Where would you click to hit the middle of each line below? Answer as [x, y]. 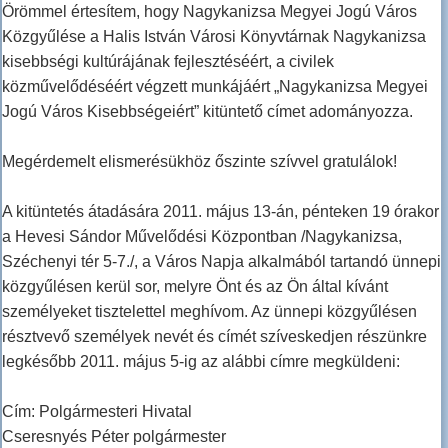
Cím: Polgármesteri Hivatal [97, 412]
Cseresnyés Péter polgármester [114, 437]
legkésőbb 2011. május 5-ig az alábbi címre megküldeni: [201, 362]
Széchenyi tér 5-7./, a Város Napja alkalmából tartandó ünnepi [221, 262]
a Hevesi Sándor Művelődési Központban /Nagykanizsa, [202, 237]
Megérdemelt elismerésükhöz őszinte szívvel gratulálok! [199, 162]
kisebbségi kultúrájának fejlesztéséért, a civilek [168, 62]
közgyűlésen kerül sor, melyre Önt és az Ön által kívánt [195, 287]
